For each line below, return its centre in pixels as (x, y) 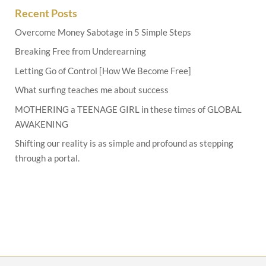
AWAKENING (42, 124)
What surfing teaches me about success (92, 90)
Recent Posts (46, 13)
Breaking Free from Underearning (80, 51)
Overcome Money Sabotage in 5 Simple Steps (103, 32)
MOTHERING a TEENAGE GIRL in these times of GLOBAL (128, 109)
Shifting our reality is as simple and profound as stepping (124, 143)
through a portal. (47, 158)
